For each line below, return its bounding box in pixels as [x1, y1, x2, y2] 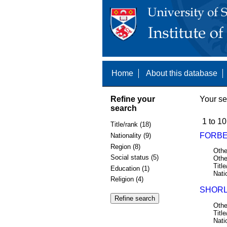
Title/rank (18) [110, 121, 151, 129]
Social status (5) [110, 154, 159, 162]
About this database [145, 69, 217, 78]
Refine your [110, 94, 155, 103]
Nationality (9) [110, 131, 151, 139]
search [110, 103, 137, 112]
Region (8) [110, 142, 140, 150]
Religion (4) [110, 175, 143, 183]
